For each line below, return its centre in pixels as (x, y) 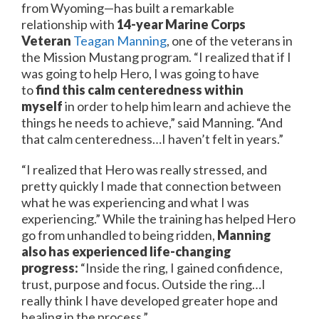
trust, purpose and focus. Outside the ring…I (143, 284)
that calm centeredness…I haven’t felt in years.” (152, 139)
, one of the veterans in (230, 41)
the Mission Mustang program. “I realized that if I (156, 57)
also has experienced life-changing (126, 252)
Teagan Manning (120, 41)
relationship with (69, 25)
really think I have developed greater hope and (150, 301)
